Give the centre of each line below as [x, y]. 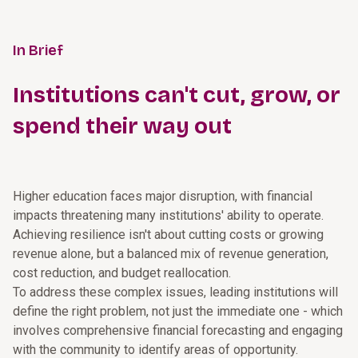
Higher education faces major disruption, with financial [163, 196]
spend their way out [122, 126]
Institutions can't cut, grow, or [177, 95]
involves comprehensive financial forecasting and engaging [178, 330]
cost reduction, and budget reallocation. [122, 273]
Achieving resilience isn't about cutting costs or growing [168, 235]
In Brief [38, 50]
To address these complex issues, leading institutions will [175, 292]
